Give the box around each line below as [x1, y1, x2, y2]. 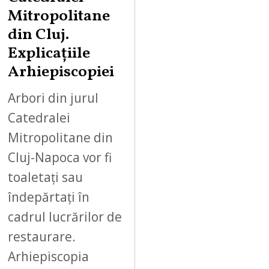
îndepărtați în [8, 188, 90, 205]
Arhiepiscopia [8, 247, 89, 265]
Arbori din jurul [8, 89, 99, 106]
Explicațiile [8, 43, 91, 65]
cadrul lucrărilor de [8, 208, 122, 225]
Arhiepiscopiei [8, 61, 115, 84]
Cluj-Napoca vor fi [8, 148, 112, 166]
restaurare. [8, 228, 76, 245]
